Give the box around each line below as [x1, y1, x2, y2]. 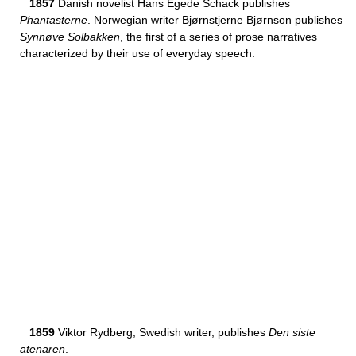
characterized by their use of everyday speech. [20, 47, 255, 60]
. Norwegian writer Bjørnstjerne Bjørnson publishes [87, 14, 342, 26]
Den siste [269, 326, 315, 339]
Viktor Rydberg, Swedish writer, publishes [55, 326, 269, 339]
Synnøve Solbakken [20, 30, 120, 43]
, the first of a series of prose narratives [120, 30, 317, 43]
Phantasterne [20, 14, 87, 26]
